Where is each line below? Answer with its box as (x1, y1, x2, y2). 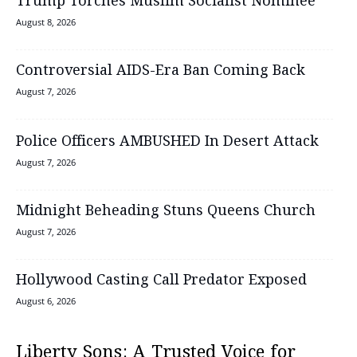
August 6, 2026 (16, 294, 76, 307)
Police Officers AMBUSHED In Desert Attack (16, 131, 319, 152)
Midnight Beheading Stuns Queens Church (16, 200, 316, 222)
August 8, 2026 (16, 15, 76, 28)
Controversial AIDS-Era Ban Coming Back (16, 60, 305, 81)
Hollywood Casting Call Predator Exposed (16, 269, 307, 291)
